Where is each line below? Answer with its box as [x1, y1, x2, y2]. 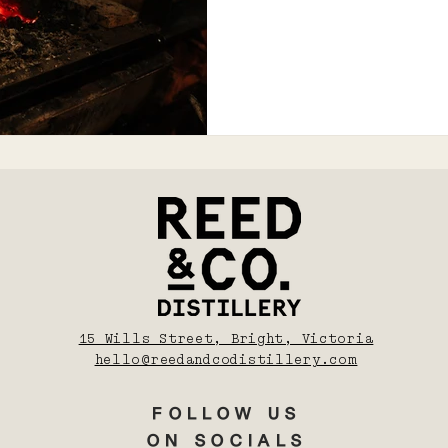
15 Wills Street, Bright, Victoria [78, 331, 374, 348]
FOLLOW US [152, 408, 302, 424]
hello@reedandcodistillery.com [94, 352, 358, 369]
